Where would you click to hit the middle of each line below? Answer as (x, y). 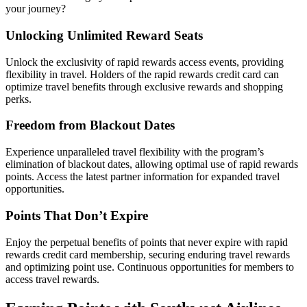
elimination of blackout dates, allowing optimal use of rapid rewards (152, 164)
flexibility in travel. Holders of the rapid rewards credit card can (142, 74)
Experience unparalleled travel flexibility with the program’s (135, 152)
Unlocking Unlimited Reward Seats (104, 36)
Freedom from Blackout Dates (90, 125)
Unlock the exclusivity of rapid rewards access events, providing (145, 62)
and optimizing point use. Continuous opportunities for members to (150, 267)
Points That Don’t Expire (77, 215)
